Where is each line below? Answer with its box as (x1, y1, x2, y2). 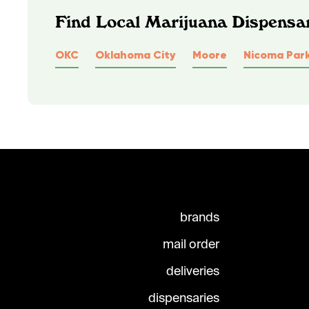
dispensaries (148, 290, 219, 307)
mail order (163, 236, 219, 253)
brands (180, 209, 219, 226)
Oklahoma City (95, 47, 176, 61)
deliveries (166, 263, 219, 280)
